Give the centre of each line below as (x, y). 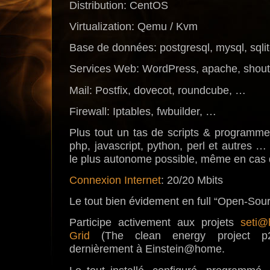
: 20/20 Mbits (192, 181)
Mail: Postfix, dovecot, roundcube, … (158, 90)
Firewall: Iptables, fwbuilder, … (143, 111)
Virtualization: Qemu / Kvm (133, 26)
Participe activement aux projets (155, 223)
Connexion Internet (115, 181)
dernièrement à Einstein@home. (147, 249)
